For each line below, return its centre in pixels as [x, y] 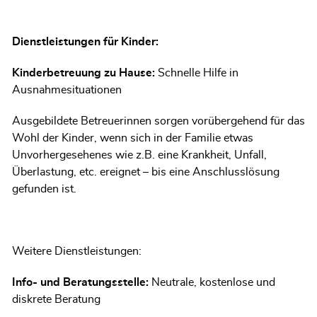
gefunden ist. [44, 189]
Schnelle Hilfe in [198, 73]
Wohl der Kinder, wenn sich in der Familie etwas [133, 138]
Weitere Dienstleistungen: [77, 251]
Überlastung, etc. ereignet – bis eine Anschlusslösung [146, 172]
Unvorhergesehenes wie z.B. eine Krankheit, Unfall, [139, 155]
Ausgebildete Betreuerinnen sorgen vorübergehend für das [158, 121]
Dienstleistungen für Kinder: [85, 42]
